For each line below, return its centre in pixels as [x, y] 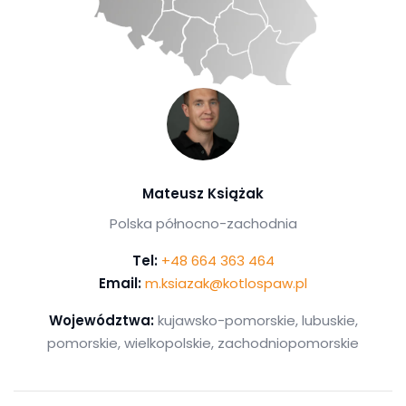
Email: [120, 284]
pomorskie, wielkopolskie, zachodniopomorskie [203, 343]
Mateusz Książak [203, 194]
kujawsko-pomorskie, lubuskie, [256, 321]
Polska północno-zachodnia [203, 224]
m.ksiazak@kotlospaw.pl [226, 284]
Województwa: [101, 321]
